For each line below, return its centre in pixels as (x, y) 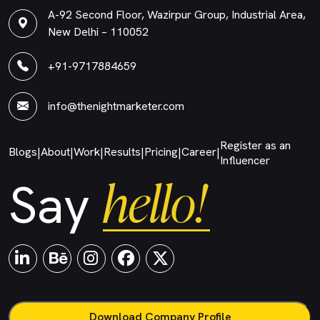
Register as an (255, 145)
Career (199, 152)
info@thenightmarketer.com (116, 106)
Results (122, 152)
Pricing (161, 152)
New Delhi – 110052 (98, 32)
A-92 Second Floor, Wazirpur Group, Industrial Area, (177, 15)
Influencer (245, 160)
